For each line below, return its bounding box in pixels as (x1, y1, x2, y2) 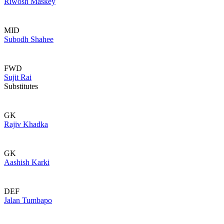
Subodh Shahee (4, 35, 53, 43)
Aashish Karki (4, 158, 49, 166)
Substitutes (4, 82, 38, 90)
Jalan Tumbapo (4, 196, 52, 204)
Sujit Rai (4, 73, 31, 81)
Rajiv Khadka (4, 120, 48, 128)
